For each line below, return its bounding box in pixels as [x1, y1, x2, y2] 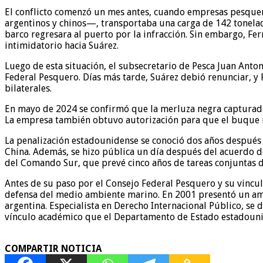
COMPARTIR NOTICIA [5, 242, 102, 254]
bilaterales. [5, 82, 52, 94]
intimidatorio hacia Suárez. [5, 39, 119, 51]
